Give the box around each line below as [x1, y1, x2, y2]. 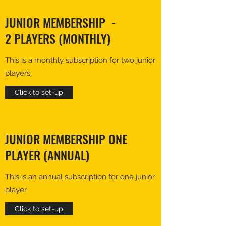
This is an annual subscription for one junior [5, 172, 155, 181]
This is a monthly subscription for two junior [5, 55, 155, 65]
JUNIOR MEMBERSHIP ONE [5, 130, 127, 148]
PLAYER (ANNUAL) [5, 146, 89, 164]
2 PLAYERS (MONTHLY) [5, 29, 110, 47]
